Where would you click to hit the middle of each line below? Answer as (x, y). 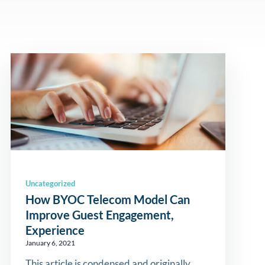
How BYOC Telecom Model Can (107, 199)
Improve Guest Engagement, (99, 215)
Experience (55, 230)
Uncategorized (50, 183)
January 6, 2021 (50, 243)
